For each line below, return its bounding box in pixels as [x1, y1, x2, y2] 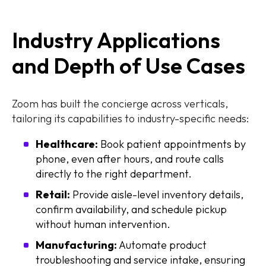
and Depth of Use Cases [12, 52, 245, 79]
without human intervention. [36, 217, 170, 231]
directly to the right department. [36, 166, 192, 180]
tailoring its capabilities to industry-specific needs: [12, 111, 249, 125]
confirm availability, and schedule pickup [36, 202, 227, 216]
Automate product [117, 237, 207, 252]
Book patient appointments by [98, 137, 246, 151]
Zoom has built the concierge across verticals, [12, 96, 228, 110]
